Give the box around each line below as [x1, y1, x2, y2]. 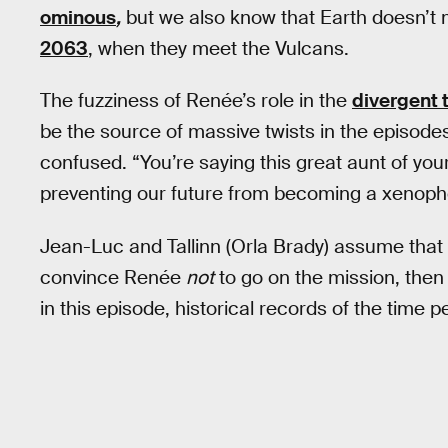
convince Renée [40, 264, 186, 290]
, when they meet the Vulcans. [88, 35, 349, 61]
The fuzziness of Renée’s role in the [40, 88, 352, 114]
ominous [40, 4, 116, 30]
